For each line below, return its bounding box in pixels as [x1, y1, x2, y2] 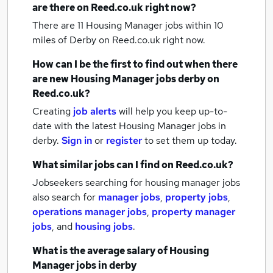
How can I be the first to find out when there [32, 58, 238, 71]
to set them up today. [144, 134, 237, 147]
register [106, 134, 142, 147]
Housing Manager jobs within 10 [86, 19, 224, 32]
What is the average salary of [32, 244, 169, 257]
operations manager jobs [32, 205, 147, 218]
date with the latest [32, 119, 116, 132]
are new [32, 73, 71, 85]
